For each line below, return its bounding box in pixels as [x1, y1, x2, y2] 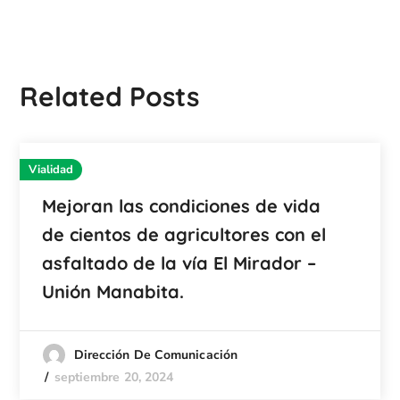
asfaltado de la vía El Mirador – [42, 251, 317, 274]
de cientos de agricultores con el [42, 222, 327, 246]
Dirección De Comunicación [73, 346, 238, 363]
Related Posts [20, 79, 200, 113]
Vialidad [29, 161, 74, 178]
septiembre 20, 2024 [54, 368, 174, 386]
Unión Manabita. [42, 279, 185, 303]
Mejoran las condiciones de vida [42, 194, 321, 217]
